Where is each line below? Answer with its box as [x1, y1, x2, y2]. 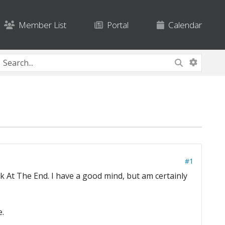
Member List [14, 19, 66, 31]
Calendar [164, 19, 202, 31]
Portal [102, 19, 129, 31]
